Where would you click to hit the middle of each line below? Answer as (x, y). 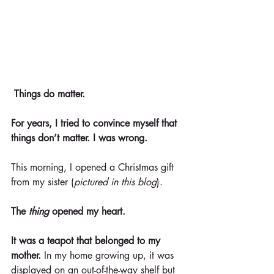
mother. (26, 256)
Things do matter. (50, 94)
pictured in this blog (115, 182)
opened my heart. (87, 212)
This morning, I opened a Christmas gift (94, 168)
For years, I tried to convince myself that (95, 124)
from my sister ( (43, 182)
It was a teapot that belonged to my (87, 241)
